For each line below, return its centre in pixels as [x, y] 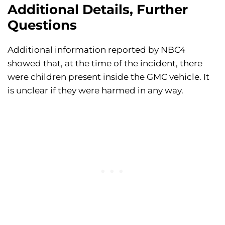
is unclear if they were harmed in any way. [95, 91]
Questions [42, 25]
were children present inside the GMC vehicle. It [108, 77]
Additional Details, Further [98, 10]
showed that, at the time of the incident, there [105, 64]
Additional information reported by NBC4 [96, 50]
